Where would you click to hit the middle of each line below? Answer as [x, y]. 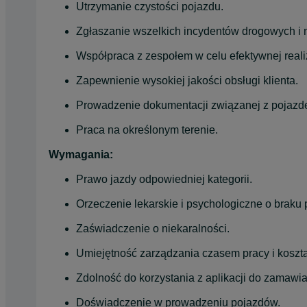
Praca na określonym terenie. [147, 130]
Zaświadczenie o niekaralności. [153, 228]
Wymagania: [81, 154]
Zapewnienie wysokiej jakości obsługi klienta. [187, 80]
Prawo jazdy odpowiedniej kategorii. [164, 179]
